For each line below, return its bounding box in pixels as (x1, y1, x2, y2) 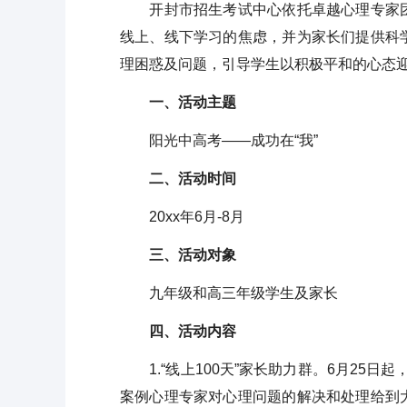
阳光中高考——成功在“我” (120, 133, 318, 148)
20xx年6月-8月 (120, 209, 244, 224)
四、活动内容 (120, 323, 236, 339)
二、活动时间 (120, 171, 236, 186)
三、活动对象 (120, 247, 236, 263)
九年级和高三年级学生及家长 (120, 285, 338, 301)
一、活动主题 (120, 94, 236, 110)
